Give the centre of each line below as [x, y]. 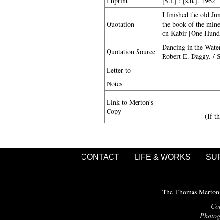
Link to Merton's [130, 102]
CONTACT [100, 157]
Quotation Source [131, 51]
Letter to [119, 70]
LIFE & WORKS [162, 157]
